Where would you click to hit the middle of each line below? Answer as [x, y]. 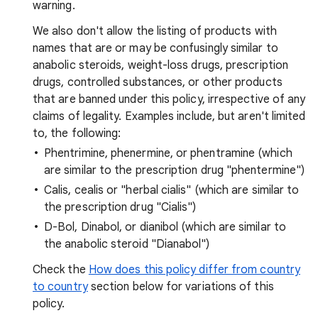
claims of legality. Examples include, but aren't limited [169, 116]
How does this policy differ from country [194, 270]
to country [60, 287]
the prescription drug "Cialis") [120, 207]
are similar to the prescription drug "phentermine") [175, 170]
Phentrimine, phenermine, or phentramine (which [168, 153]
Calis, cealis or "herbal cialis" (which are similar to [172, 190]
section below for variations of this [181, 287]
